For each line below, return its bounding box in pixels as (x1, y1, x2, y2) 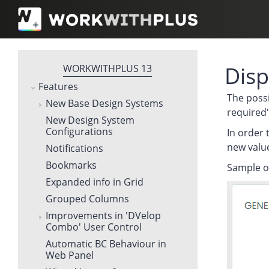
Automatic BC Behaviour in (46, 237, 166, 250)
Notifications (46, 141, 103, 155)
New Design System (46, 113, 134, 127)
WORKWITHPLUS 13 (63, 61, 153, 75)
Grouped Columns (46, 192, 129, 205)
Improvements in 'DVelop (46, 208, 161, 222)
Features (38, 79, 78, 93)
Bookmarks (46, 158, 97, 172)
